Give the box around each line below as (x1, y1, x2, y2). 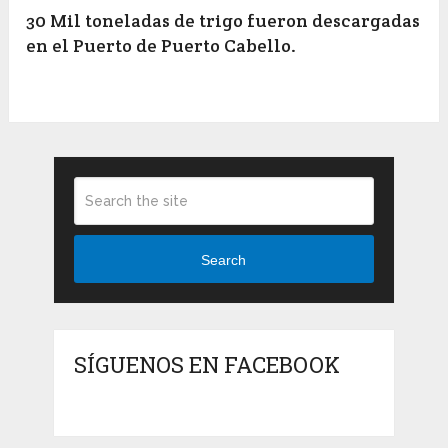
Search (201, 251, 247, 268)
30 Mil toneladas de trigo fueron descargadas (26, 9, 421, 33)
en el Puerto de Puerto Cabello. (26, 34, 297, 58)
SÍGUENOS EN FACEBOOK (73, 350, 340, 380)
